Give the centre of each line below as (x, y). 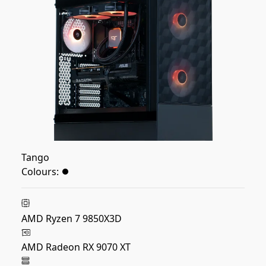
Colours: (40, 172)
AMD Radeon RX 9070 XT (76, 247)
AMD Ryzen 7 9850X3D (72, 219)
